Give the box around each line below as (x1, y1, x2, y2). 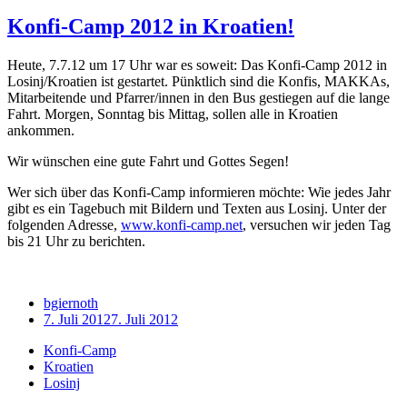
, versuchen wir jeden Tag (243, 217, 391, 233)
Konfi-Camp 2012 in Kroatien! (7, 15, 294, 39)
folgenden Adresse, (7, 217, 121, 233)
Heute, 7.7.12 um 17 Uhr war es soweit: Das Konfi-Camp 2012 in (7, 57, 387, 74)
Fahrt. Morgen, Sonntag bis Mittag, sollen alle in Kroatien (7, 106, 338, 123)
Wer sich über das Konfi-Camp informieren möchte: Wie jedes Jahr (7, 184, 391, 201)
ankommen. (7, 123, 74, 139)
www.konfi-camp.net (121, 217, 243, 233)
